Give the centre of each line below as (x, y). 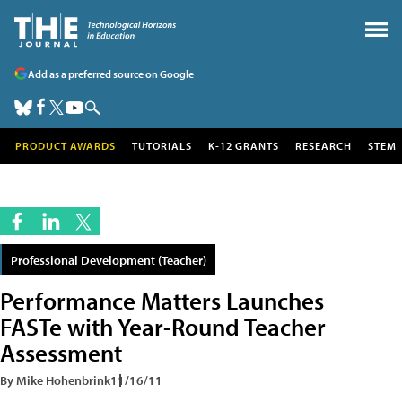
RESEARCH (323, 146)
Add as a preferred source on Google (111, 74)
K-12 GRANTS (244, 146)
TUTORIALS (162, 146)
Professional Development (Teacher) (109, 260)
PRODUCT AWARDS (66, 146)
